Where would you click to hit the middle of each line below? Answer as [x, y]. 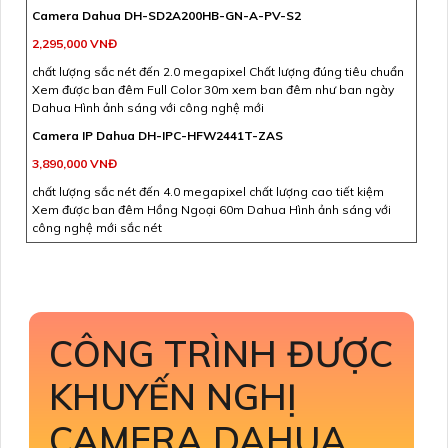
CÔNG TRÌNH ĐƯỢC [221, 353]
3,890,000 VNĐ [74, 163]
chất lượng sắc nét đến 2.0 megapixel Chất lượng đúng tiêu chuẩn [218, 71]
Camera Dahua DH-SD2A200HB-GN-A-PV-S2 [166, 15]
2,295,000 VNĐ [74, 43]
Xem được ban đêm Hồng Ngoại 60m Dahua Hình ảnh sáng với [211, 209]
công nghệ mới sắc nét [97, 227]
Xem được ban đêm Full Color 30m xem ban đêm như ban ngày [213, 89]
